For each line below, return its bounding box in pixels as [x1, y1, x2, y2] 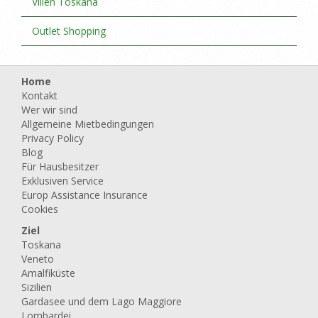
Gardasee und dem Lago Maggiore [21, 295, 182, 308]
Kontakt [21, 89, 57, 102]
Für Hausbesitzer [21, 160, 99, 173]
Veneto [21, 252, 54, 265]
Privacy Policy [21, 131, 84, 145]
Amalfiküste [21, 266, 75, 280]
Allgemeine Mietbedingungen [21, 117, 154, 131]
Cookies [21, 202, 58, 216]
